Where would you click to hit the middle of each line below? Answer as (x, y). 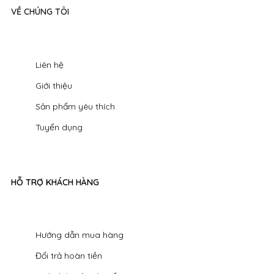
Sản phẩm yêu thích (75, 106)
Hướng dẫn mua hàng (80, 235)
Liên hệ (50, 65)
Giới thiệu (54, 85)
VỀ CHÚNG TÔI (40, 12)
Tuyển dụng (59, 127)
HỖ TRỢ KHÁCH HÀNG (55, 182)
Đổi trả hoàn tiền (69, 256)
